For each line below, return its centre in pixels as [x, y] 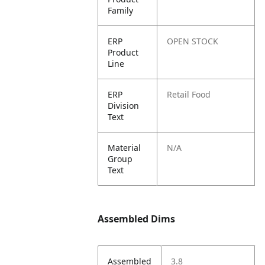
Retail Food [189, 94]
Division [124, 106]
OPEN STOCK [193, 41]
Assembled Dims [137, 219]
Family [121, 10]
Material [125, 148]
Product [123, 52]
